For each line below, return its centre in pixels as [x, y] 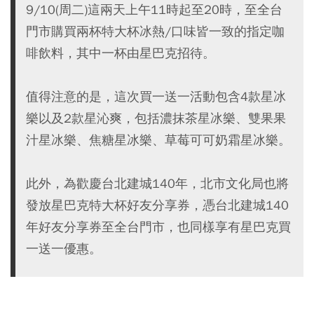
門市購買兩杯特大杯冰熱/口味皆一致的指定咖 [155, 31]
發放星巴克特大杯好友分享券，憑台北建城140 [157, 205]
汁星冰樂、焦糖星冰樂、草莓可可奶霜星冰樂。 [158, 140]
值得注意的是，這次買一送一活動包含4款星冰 [156, 96]
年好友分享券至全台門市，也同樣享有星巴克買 [158, 227]
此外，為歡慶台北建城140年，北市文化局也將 [157, 183]
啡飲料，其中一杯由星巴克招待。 [121, 53]
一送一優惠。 [64, 248]
